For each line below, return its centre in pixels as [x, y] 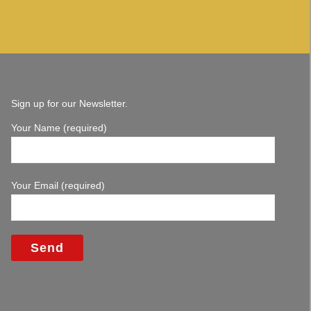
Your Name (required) [59, 128]
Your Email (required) [58, 185]
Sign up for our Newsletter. [69, 103]
